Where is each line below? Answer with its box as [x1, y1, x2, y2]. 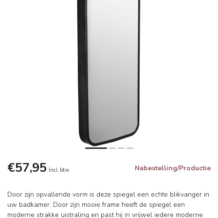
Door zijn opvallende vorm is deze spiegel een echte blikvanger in [7, 190, 209, 200]
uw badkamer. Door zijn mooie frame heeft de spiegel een [7, 200, 185, 210]
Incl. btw [49, 166, 69, 174]
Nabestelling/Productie [135, 163, 211, 173]
